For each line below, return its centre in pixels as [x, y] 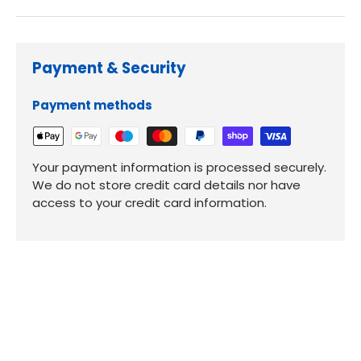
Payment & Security [109, 68]
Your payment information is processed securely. [179, 168]
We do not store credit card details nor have [166, 185]
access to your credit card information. [149, 203]
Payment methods [92, 106]
